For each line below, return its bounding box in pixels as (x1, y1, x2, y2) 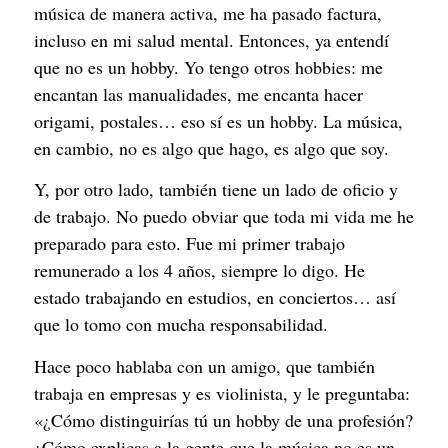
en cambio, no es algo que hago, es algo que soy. (34, 136, 389, 161)
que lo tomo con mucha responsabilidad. (34, 312, 328, 337)
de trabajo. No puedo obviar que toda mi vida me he (34, 204, 414, 229)
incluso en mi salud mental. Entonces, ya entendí (34, 28, 389, 53)
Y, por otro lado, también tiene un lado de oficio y (34, 177, 398, 202)
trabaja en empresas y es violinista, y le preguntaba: (34, 380, 410, 405)
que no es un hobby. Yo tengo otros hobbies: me (34, 55, 383, 80)
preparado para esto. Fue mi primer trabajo (34, 231, 345, 256)
